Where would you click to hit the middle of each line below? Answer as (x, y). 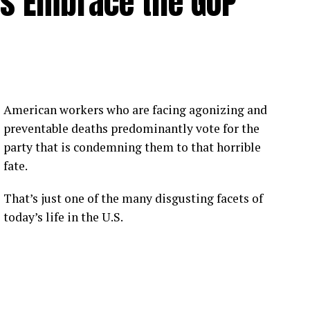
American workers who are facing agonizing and (135, 109)
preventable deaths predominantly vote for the (131, 128)
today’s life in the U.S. (63, 217)
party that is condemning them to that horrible (132, 147)
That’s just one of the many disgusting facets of (133, 198)
